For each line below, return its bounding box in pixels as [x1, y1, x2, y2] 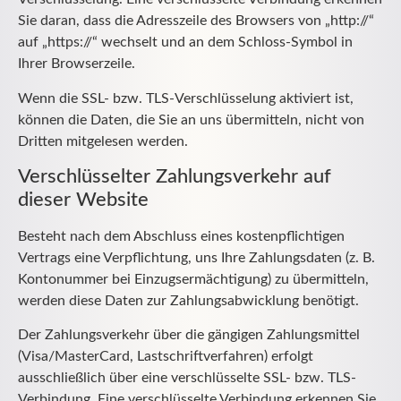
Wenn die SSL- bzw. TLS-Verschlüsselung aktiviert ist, [18, 90, 354, 106]
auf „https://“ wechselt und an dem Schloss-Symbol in [18, 35, 353, 50]
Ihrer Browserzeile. [18, 56, 135, 72]
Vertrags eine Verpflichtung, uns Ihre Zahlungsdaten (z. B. [18, 250, 375, 265]
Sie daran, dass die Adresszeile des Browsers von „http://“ [18, 13, 374, 29]
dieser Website [18, 189, 149, 209]
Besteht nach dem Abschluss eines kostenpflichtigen [18, 228, 345, 243]
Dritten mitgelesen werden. [18, 133, 188, 149]
